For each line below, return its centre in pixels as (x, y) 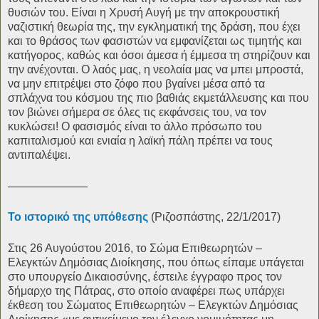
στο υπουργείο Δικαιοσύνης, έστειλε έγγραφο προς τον (145, 277)
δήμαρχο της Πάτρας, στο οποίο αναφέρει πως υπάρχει (146, 291)
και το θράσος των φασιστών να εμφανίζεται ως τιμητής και (155, 41)
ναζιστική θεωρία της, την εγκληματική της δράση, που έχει (154, 26)
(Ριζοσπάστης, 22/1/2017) (214, 217)
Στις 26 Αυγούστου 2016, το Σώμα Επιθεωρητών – (135, 249)
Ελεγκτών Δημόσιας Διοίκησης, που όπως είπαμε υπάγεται (156, 263)
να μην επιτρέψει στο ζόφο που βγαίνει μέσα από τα (136, 83)
